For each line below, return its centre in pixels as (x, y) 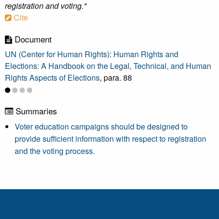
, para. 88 (116, 77)
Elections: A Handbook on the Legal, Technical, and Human (108, 66)
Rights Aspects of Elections (52, 77)
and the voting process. (55, 151)
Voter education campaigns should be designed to (101, 126)
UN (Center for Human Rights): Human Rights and (92, 54)
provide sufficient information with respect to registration (110, 139)
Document (32, 39)
